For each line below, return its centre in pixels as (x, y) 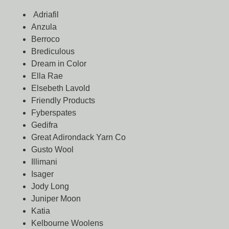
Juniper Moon (56, 199)
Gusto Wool (52, 150)
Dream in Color (59, 64)
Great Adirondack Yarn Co (78, 138)
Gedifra (44, 125)
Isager (42, 174)
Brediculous (53, 52)
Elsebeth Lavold (60, 88)
